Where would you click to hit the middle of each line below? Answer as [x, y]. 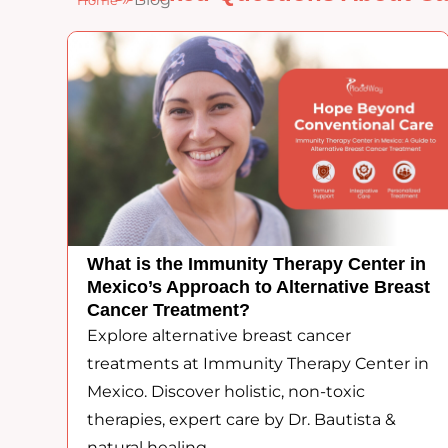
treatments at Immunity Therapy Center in [258, 364]
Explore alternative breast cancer [219, 336]
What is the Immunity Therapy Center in [257, 264]
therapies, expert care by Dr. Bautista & [242, 420]
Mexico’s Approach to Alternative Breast [259, 287]
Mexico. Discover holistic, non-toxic [226, 392]
